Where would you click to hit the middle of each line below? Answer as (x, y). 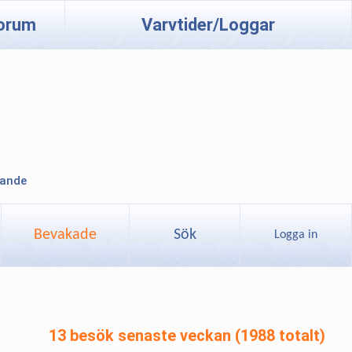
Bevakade (65, 235)
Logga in (296, 235)
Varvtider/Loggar (208, 25)
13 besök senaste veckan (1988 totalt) (187, 335)
